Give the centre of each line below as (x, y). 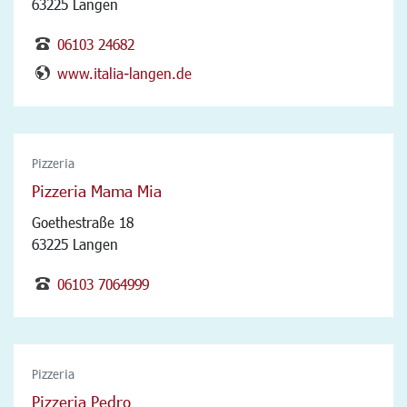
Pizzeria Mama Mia (97, 190)
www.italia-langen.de (124, 73)
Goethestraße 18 (83, 222)
